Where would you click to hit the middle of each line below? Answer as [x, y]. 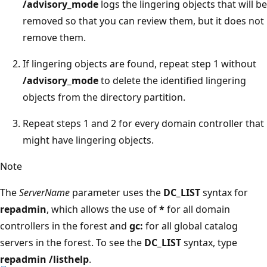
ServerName [44, 192]
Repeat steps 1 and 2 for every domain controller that [143, 123]
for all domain [197, 209]
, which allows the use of [103, 209]
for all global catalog [190, 226]
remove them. [54, 37]
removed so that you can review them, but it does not [143, 21]
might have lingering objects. [88, 140]
